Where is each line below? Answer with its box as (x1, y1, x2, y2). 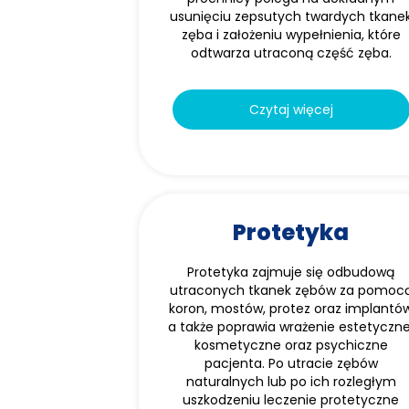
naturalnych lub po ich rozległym (185, 372, 396, 391)
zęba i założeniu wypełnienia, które (181, 26, 401, 44)
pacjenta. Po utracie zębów (204, 354, 378, 372)
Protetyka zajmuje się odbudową (187, 263, 395, 281)
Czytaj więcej (248, 100, 333, 119)
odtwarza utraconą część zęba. (190, 44, 392, 62)
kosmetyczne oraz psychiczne (194, 336, 388, 354)
